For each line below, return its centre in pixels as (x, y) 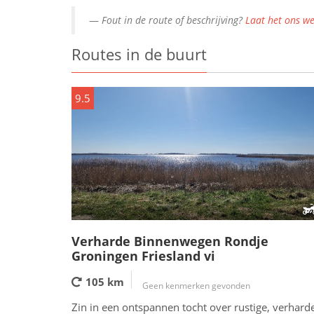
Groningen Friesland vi (143, 256)
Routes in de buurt (139, 54)
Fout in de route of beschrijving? (173, 20)
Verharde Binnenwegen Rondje (170, 241)
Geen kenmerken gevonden (196, 286)
